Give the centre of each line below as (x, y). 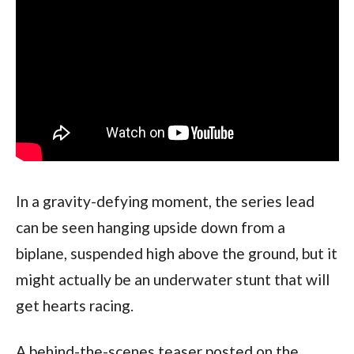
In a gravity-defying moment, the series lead (165, 201)
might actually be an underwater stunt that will (172, 279)
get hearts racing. (74, 305)
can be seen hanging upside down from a (150, 227)
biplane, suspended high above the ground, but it (176, 253)
